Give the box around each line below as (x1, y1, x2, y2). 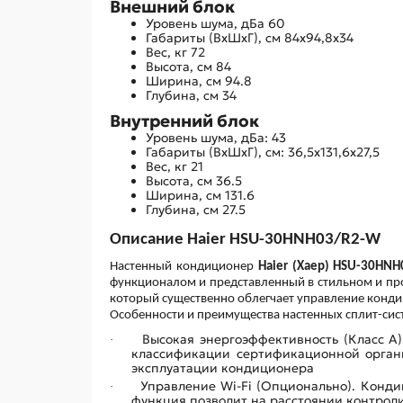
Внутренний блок (110, 110, 259, 131)
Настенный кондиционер (110, 259, 258, 273)
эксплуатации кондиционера (131, 359, 314, 376)
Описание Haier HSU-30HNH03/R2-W (110, 230, 381, 248)
